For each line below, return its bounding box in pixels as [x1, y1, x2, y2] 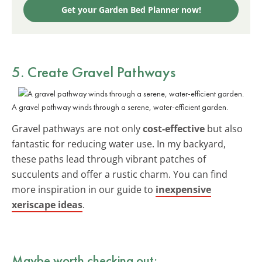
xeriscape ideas [12, 198, 82, 211]
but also [205, 122, 243, 135]
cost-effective [143, 122, 205, 135]
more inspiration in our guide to [12, 182, 156, 196]
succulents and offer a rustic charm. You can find [12, 167, 227, 181]
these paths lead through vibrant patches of [12, 152, 206, 166]
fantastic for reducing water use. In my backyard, [12, 137, 226, 150]
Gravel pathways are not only [12, 122, 143, 135]
